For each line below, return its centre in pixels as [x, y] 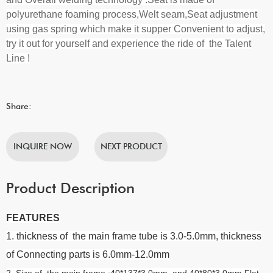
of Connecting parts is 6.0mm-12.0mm [88, 254]
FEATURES [33, 218]
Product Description [70, 188]
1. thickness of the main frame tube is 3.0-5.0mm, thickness [134, 236]
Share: [19, 106]
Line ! [18, 58]
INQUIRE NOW [43, 146]
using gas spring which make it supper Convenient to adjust [134, 29]
